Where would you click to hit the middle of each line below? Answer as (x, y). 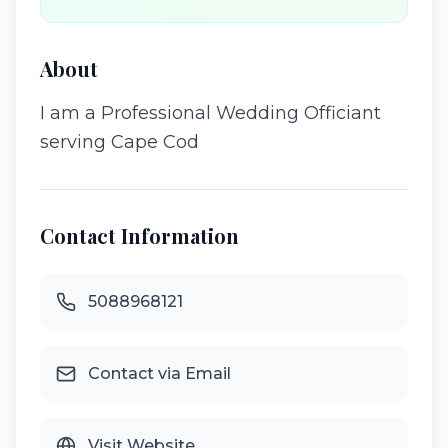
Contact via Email (159, 373)
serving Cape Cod (119, 142)
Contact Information (139, 235)
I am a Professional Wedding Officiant (210, 113)
